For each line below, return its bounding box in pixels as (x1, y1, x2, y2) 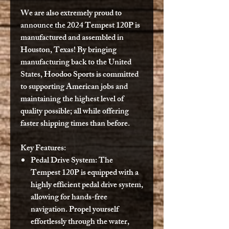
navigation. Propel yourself (31, 202, 119, 218)
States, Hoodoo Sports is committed (20, 67, 139, 83)
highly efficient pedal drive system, (31, 178, 143, 193)
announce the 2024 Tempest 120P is (20, 18, 140, 34)
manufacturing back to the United (20, 55, 131, 71)
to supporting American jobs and (20, 80, 128, 95)
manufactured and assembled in (20, 31, 124, 46)
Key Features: (20, 141, 66, 156)
